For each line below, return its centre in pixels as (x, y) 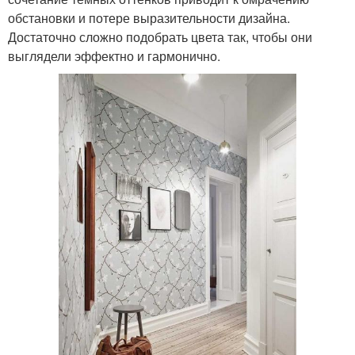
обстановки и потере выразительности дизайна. (149, 17)
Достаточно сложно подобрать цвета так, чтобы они (160, 36)
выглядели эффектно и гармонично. (114, 55)
